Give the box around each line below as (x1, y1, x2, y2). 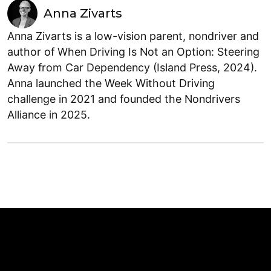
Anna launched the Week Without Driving (7, 76, 215, 90)
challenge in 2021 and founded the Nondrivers (7, 92, 240, 105)
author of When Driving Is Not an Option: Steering (7, 45, 260, 58)
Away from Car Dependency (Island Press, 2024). (7, 60, 257, 74)
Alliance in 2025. (7, 108, 90, 121)
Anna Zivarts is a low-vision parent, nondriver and (7, 29, 259, 42)
